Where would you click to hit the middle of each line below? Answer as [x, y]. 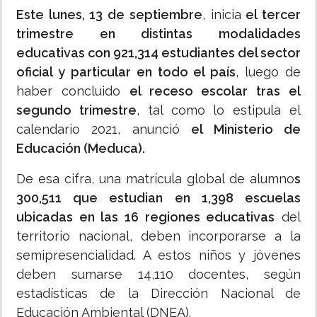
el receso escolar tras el [215, 91]
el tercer [271, 15]
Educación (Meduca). [81, 149]
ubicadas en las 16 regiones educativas [146, 217]
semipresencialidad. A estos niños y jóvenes [158, 255]
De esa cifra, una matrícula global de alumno [155, 179]
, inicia [221, 15]
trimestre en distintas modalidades [158, 34]
